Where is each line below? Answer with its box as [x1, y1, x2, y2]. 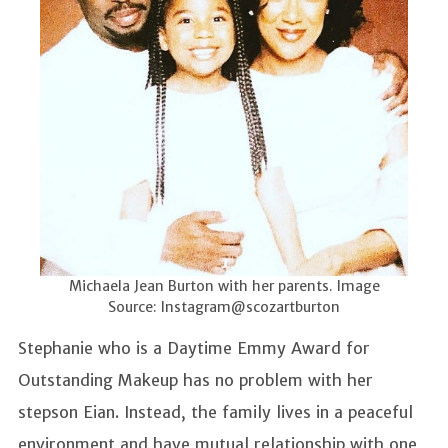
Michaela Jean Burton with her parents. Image [68, 276, 380, 295]
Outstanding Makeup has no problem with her [18, 369, 373, 390]
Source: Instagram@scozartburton [108, 297, 340, 316]
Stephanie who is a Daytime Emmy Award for [18, 337, 370, 358]
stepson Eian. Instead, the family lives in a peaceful [18, 401, 413, 422]
